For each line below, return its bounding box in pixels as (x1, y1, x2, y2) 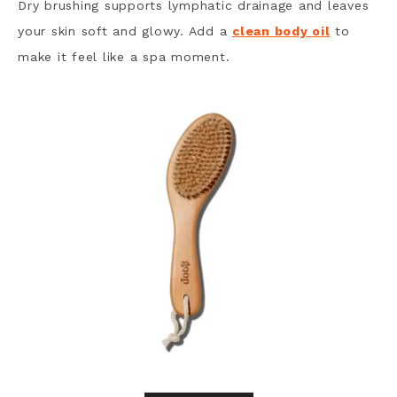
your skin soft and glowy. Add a (18, 24, 232, 38)
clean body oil (232, 24, 331, 38)
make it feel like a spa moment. (18, 50, 230, 64)
